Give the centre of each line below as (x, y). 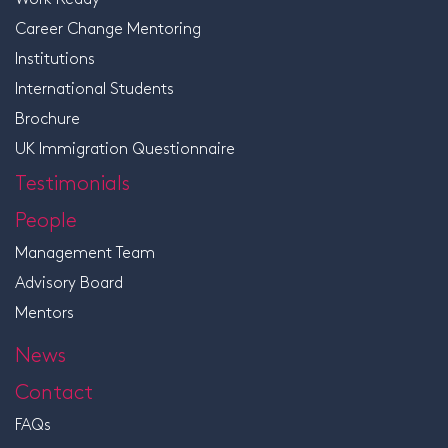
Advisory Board (69, 281)
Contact (54, 389)
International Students (94, 87)
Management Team (85, 251)
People (46, 217)
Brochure (47, 117)
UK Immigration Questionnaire (125, 147)
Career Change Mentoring (108, 27)
